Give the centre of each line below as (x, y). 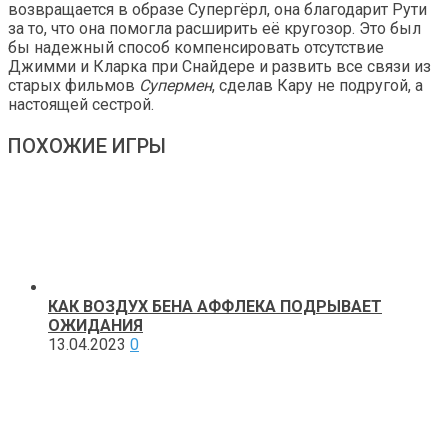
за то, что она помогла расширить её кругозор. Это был (214, 28)
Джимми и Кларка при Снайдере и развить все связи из (219, 66)
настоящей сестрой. (81, 104)
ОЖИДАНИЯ (95, 325)
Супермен (175, 85)
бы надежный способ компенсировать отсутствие (196, 47)
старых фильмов (73, 85)
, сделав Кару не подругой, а (317, 85)
